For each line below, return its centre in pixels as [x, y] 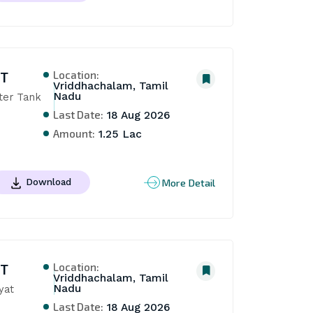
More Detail [189, 182]
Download [48, 182]
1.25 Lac [119, 134]
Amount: [74, 133]
